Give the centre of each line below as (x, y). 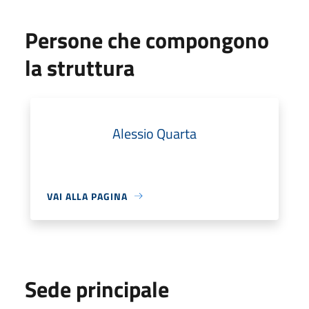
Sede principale (97, 289)
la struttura (80, 67)
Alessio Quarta (154, 133)
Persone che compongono (147, 40)
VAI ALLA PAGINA (87, 196)
